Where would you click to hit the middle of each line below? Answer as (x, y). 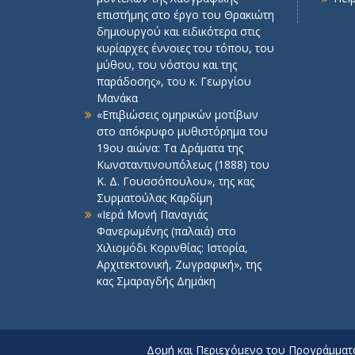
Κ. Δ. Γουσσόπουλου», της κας (176, 181)
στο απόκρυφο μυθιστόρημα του (182, 131)
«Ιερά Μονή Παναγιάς (152, 214)
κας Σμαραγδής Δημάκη (156, 281)
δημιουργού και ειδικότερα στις (178, 31)
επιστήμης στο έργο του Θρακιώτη (185, 14)
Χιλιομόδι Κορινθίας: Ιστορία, (172, 247)
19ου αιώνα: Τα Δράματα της (170, 147)
